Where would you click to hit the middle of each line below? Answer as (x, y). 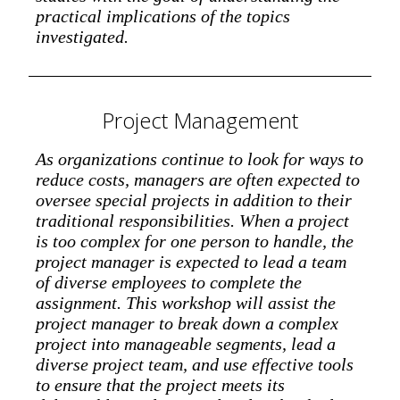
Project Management (200, 120)
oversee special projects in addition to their (194, 200)
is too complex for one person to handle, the (195, 241)
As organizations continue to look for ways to (200, 158)
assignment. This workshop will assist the (186, 302)
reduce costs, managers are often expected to (198, 179)
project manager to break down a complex (187, 323)
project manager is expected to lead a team (191, 261)
